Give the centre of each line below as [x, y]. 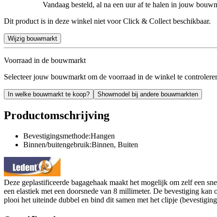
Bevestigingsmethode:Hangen [69, 136]
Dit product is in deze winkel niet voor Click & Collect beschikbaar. [107, 21]
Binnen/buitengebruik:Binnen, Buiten [81, 144]
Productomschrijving [57, 115]
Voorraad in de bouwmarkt [45, 60]
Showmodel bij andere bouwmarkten [148, 94]
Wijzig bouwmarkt [32, 38]
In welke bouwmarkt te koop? [49, 94]
